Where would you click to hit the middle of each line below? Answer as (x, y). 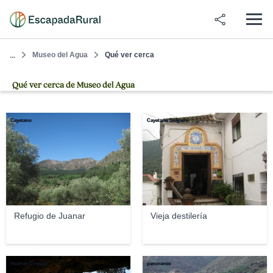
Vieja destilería (179, 216)
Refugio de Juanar (49, 216)
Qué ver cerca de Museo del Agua (73, 85)
